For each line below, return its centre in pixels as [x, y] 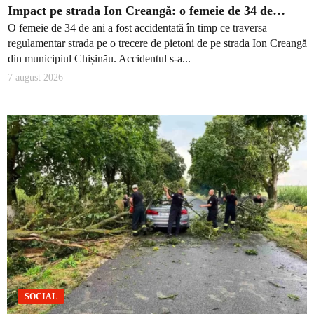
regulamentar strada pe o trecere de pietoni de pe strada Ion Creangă [157, 43]
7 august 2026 [35, 77]
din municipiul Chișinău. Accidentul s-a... [99, 59]
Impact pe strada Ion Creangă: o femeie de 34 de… [146, 10]
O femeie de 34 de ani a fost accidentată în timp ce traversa [137, 28]
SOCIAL [41, 297]
